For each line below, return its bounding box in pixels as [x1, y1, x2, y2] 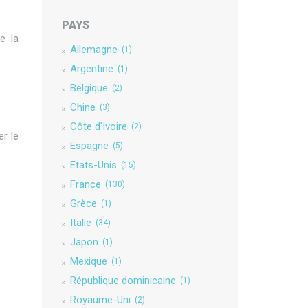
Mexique [69, 255, 107, 267]
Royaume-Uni [69, 294, 131, 306]
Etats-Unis [69, 159, 117, 171]
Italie [69, 217, 91, 229]
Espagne [69, 140, 109, 152]
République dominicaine [69, 274, 176, 287]
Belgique [69, 82, 108, 94]
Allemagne [69, 43, 118, 56]
